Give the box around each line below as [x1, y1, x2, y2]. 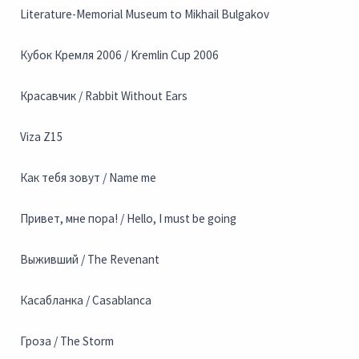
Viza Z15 [20, 129, 63, 145]
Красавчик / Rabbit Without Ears [20, 88, 188, 104]
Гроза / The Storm [20, 333, 114, 349]
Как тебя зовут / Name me [20, 170, 156, 186]
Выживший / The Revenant [20, 252, 159, 268]
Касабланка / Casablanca [20, 292, 151, 309]
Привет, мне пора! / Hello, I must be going [20, 211, 236, 227]
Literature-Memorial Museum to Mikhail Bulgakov [20, 6, 269, 22]
